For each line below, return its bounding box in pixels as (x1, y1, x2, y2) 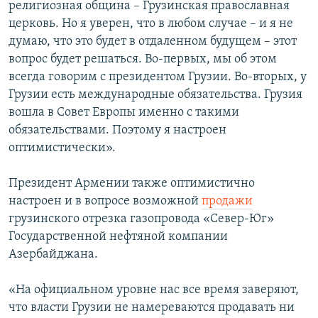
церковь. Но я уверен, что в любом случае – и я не (9, 17, 293, 31)
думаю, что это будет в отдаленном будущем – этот (9, 35, 297, 49)
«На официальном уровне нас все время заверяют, (9, 283, 299, 297)
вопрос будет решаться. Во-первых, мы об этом (9, 53, 277, 67)
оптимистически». (9, 141, 116, 155)
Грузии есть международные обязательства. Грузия (9, 88, 302, 102)
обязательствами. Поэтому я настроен (9, 124, 226, 138)
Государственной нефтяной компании (9, 230, 228, 244)
